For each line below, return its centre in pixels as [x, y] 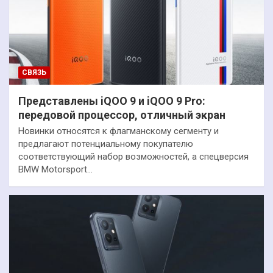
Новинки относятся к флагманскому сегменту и [119, 131]
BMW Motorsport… [55, 169]
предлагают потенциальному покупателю [106, 144]
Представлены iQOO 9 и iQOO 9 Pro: [112, 101]
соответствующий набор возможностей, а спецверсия [133, 156]
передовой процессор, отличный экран [122, 115]
